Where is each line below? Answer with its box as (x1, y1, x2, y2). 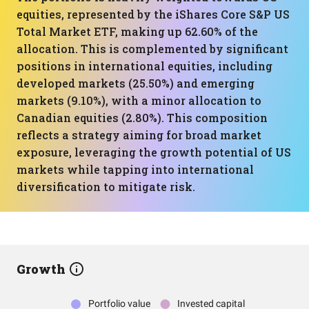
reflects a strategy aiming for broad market (17, 128, 261, 142)
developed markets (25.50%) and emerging (17, 76, 255, 90)
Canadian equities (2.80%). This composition (17, 110, 268, 125)
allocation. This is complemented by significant (17, 41, 288, 56)
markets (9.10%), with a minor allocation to (17, 93, 261, 108)
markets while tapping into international (17, 162, 254, 177)
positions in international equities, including (17, 59, 272, 73)
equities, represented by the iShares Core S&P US (17, 7, 290, 21)
